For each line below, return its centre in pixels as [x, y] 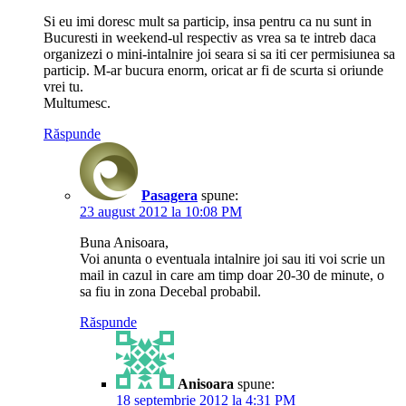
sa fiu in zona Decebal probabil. [170, 291]
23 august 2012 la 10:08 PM [161, 211]
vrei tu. [63, 86]
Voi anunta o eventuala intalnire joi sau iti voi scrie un [232, 258]
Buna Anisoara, [124, 242]
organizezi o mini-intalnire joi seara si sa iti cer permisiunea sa [219, 53]
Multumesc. [77, 102]
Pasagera [169, 195]
